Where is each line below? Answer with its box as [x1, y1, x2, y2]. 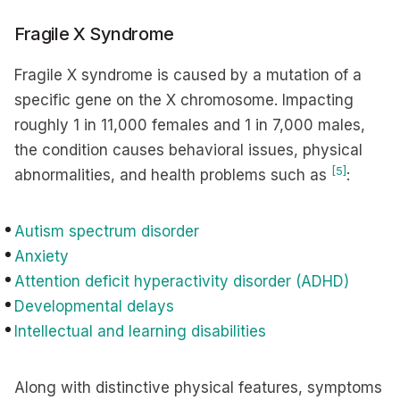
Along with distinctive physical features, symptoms [14, 379, 382, 396]
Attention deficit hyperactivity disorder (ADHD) [14, 272, 349, 290]
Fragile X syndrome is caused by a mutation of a [14, 66, 362, 84]
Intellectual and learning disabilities [14, 322, 266, 340]
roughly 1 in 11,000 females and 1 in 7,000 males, [14, 116, 365, 134]
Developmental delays [14, 297, 174, 315]
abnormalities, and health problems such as [14, 166, 331, 184]
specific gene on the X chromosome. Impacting [14, 91, 354, 109]
